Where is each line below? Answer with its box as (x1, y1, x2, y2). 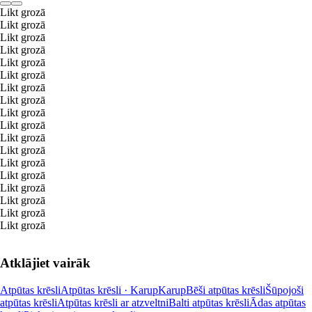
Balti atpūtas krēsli (169, 297, 249, 309)
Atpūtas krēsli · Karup (61, 284, 158, 296)
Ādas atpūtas (249, 297, 306, 309)
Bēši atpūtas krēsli (186, 284, 265, 296)
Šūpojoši (265, 284, 304, 296)
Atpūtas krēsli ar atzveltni (57, 297, 169, 309)
